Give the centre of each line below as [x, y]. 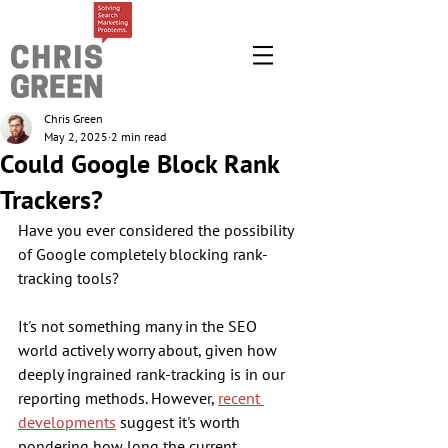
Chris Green [73, 118]
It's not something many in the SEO [139, 326]
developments [67, 422]
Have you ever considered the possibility [157, 230]
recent [241, 398]
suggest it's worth [180, 422]
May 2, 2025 [76, 136]
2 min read [138, 136]
